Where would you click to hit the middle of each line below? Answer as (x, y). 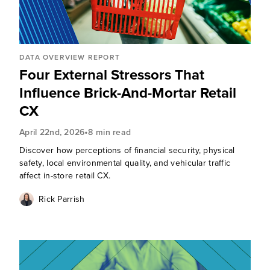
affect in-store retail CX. (65, 176)
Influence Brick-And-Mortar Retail (127, 93)
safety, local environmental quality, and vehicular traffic (125, 163)
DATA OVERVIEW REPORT (69, 57)
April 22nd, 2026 (52, 132)
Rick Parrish (61, 199)
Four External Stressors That (111, 75)
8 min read (110, 132)
